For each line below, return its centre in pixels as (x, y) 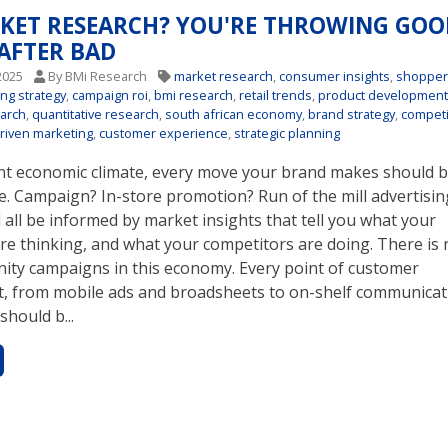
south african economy (234, 113)
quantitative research (96, 113)
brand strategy (352, 113)
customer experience (164, 132)
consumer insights (335, 75)
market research (224, 75)
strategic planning (287, 132)
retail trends (276, 94)
